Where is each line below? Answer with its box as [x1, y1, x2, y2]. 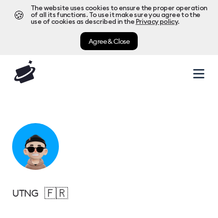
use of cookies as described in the [31, 18, 135, 25]
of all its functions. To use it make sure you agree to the [31, 12, 200, 18]
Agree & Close [88, 36, 130, 46]
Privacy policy [135, 18, 178, 25]
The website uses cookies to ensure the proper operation [31, 5, 207, 12]
